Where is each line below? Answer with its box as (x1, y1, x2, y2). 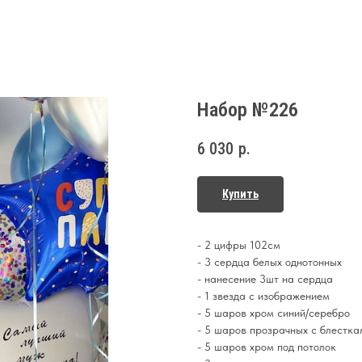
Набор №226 (197, 99, 298, 121)
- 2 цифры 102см (197, 238, 280, 252)
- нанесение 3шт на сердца (197, 272, 333, 286)
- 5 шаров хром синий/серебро (197, 306, 350, 320)
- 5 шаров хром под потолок (197, 340, 336, 354)
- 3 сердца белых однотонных (197, 255, 342, 269)
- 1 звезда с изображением (197, 289, 330, 303)
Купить (222, 187, 259, 201)
